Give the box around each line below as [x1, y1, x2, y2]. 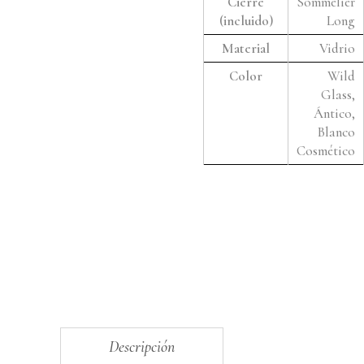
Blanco [318, 123, 355, 141]
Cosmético [297, 142, 355, 159]
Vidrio [319, 40, 355, 57]
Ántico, [314, 105, 355, 122]
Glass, [321, 86, 355, 103]
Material [222, 40, 270, 57]
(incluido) [219, 12, 273, 29]
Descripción [109, 337, 175, 357]
